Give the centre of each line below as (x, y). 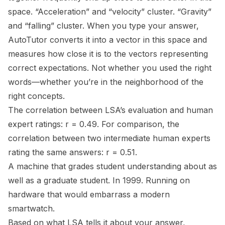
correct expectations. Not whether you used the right (110, 68)
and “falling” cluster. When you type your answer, (103, 26)
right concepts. (36, 96)
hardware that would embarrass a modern (89, 195)
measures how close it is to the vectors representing (108, 54)
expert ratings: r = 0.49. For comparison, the (94, 124)
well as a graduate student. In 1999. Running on (99, 181)
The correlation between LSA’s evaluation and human (110, 110)
